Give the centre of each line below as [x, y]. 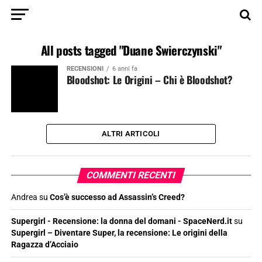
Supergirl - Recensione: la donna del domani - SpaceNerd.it [121, 221]
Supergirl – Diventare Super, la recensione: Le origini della [119, 233]
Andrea [24, 197]
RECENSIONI [85, 69]
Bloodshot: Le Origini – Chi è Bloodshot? [149, 80]
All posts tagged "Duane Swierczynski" [131, 50]
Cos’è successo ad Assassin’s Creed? [117, 197]
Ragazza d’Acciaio [44, 245]
